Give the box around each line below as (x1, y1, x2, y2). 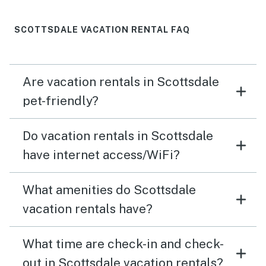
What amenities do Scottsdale (23, 182, 196, 197)
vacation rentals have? (23, 201, 153, 216)
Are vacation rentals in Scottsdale (23, 74, 219, 89)
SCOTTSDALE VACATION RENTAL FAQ (14, 24, 190, 34)
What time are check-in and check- (23, 236, 224, 251)
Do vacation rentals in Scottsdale (23, 128, 213, 143)
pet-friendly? (23, 93, 99, 108)
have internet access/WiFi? (23, 147, 180, 162)
